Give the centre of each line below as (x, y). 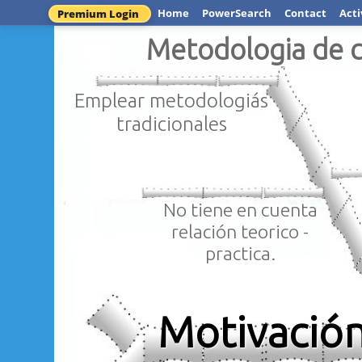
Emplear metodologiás (172, 100)
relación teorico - (240, 231)
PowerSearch (237, 13)
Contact (305, 13)
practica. (240, 253)
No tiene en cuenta (240, 209)
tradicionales (171, 123)
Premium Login (98, 13)
